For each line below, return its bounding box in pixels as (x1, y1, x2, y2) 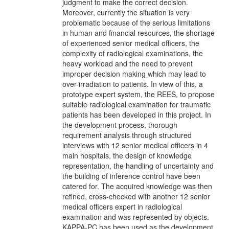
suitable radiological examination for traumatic (62, 99, 211, 109)
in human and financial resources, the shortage (62, 28, 215, 38)
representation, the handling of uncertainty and (62, 161, 214, 171)
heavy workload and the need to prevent (62, 58, 193, 68)
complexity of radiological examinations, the (62, 48, 203, 58)
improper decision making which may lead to (62, 68, 206, 79)
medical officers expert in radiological (62, 201, 182, 212)
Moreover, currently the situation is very (62, 7, 190, 17)
